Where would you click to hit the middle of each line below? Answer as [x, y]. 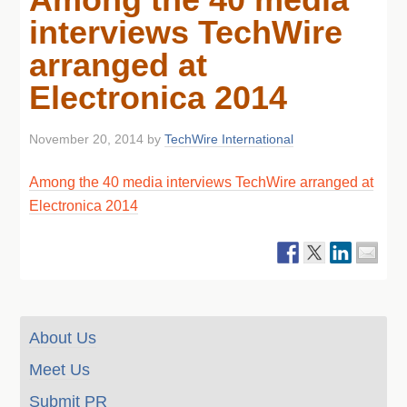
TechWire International [229, 139]
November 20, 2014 [87, 139]
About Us [63, 338]
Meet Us [60, 370]
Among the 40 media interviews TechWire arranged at [202, 182]
